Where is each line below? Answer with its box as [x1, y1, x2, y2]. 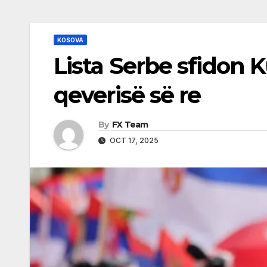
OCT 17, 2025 [108, 136, 159, 145]
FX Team [111, 119, 148, 130]
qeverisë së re [54, 81, 201, 109]
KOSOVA [57, 36, 83, 44]
